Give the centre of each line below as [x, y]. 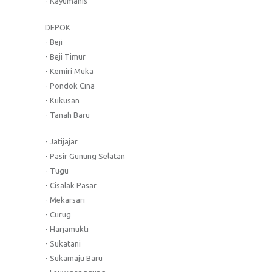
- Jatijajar [61, 141]
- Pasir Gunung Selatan [85, 156]
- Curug [58, 214]
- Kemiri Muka [69, 71]
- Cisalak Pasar [71, 185]
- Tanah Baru [67, 114]
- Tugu [57, 170]
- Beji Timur [65, 56]
